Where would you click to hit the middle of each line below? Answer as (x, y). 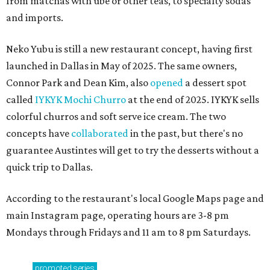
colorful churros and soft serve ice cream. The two (116, 116)
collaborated (100, 133)
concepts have (39, 133)
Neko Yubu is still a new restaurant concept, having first (129, 49)
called (20, 99)
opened (167, 83)
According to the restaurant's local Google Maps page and (135, 198)
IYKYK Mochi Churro (80, 99)
